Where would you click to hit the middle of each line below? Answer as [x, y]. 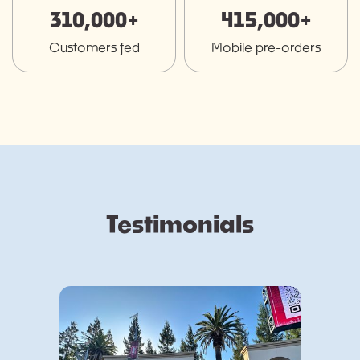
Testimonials [180, 224]
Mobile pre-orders [266, 47]
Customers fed [94, 47]
